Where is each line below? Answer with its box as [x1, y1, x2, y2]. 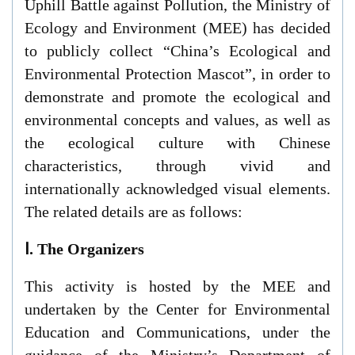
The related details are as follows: [24, 202, 242, 220]
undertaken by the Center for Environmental [24, 300, 331, 318]
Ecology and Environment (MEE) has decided [24, 18, 331, 36]
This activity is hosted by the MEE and [24, 277, 331, 295]
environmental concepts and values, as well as [24, 110, 331, 128]
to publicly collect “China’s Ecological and [24, 41, 331, 59]
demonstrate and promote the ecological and [24, 87, 331, 105]
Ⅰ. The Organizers [24, 239, 144, 258]
